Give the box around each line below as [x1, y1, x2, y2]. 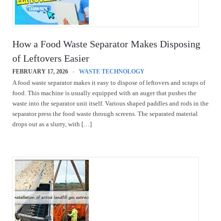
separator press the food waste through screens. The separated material [12, 110, 198, 117]
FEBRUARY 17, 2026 [12, 68, 68, 75]
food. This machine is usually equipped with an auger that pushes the [12, 89, 196, 97]
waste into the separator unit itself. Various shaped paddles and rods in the [12, 100, 209, 107]
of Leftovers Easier [12, 52, 89, 64]
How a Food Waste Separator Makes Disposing [12, 38, 200, 49]
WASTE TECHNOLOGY [79, 68, 145, 75]
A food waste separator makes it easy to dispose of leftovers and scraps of [12, 79, 205, 86]
